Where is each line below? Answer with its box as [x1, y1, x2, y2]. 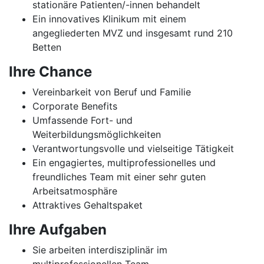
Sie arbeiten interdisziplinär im [32, 244, 167, 256]
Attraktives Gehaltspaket [32, 199, 143, 211]
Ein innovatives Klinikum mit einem [32, 13, 186, 25]
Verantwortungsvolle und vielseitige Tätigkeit [32, 143, 234, 154]
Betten [32, 41, 61, 53]
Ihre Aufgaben [9, 221, 107, 238]
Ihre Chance [9, 63, 92, 80]
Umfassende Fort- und [32, 114, 133, 126]
